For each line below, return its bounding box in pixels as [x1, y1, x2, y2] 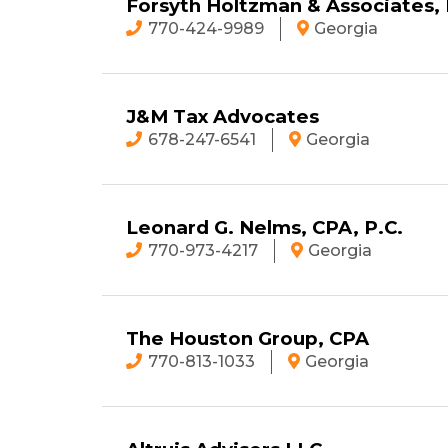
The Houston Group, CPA [126, 327, 369, 350]
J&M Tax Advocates [126, 105, 319, 128]
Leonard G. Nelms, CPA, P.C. [126, 216, 403, 239]
